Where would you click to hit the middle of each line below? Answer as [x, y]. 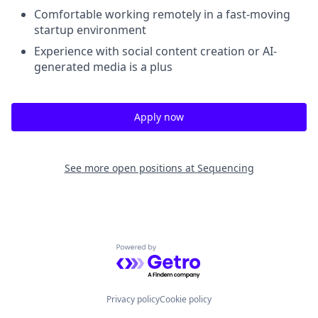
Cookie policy [186, 299]
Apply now [159, 117]
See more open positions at [131, 168]
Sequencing [225, 168]
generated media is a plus [103, 67]
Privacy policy [133, 299]
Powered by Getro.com [178, 252]
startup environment [90, 30]
